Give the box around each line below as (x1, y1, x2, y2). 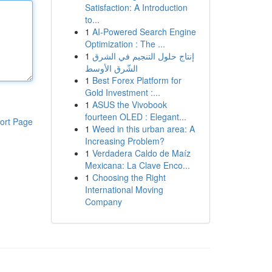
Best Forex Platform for (92, 74, 182, 86)
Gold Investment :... (84, 86, 160, 98)
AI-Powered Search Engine (92, 25, 196, 38)
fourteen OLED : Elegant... (84, 110, 186, 123)
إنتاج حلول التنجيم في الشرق (92, 50, 194, 62)
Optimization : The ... (84, 38, 165, 50)
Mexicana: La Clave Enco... (84, 159, 190, 171)
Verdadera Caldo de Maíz (92, 147, 191, 159)
